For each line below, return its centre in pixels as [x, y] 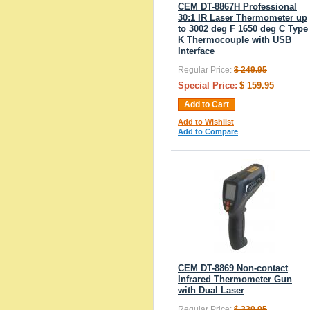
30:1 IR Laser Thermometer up [243, 18]
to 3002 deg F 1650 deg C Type [243, 29]
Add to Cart [207, 105]
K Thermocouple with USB [235, 40]
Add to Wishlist [206, 121]
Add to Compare [208, 131]
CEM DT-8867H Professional [237, 7]
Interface [196, 51]
